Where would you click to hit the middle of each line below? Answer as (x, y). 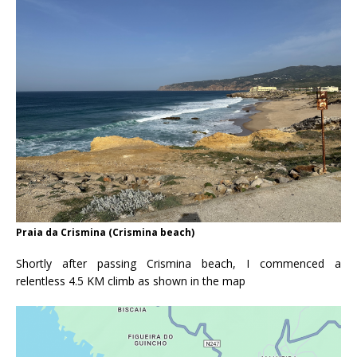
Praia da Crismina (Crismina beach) (105, 232)
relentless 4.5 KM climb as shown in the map (131, 280)
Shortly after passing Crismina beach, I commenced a (178, 263)
